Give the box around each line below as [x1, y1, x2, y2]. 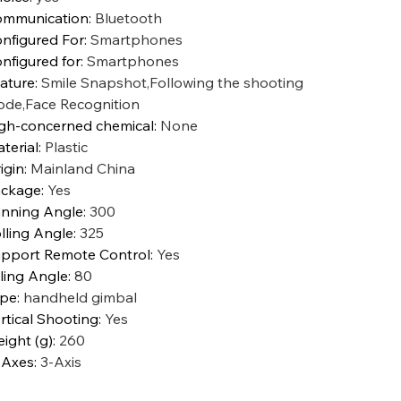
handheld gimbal [22, 287, 137, 306]
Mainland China [30, 158, 135, 177]
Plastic [44, 137, 88, 156]
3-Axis [39, 352, 81, 371]
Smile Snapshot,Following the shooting [40, 73, 303, 91]
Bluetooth [94, 8, 162, 27]
